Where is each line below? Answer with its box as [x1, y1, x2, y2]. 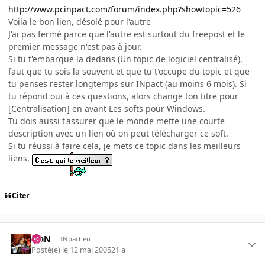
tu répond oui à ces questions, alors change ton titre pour [8, 91, 238, 102]
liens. [8, 153, 32, 164]
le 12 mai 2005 [62, 244, 112, 255]
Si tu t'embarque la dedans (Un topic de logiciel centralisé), [8, 53, 243, 65]
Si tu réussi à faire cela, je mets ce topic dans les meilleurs [8, 140, 241, 152]
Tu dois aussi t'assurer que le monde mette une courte [8, 115, 225, 127]
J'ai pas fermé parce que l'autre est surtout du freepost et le [8, 28, 245, 40]
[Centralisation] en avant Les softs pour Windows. [8, 103, 205, 115]
